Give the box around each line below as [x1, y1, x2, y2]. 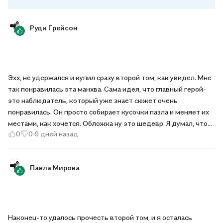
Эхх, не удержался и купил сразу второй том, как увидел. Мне [8, 73, 212, 82]
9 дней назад [35, 129, 78, 138]
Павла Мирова [30, 163, 80, 172]
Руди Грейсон [30, 23, 78, 32]
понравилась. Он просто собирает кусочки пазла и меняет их [8, 108, 209, 116]
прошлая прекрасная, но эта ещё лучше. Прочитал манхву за [8, 130, 207, 139]
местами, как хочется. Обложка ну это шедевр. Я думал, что [8, 119, 208, 127]
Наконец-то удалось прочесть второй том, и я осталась [8, 213, 192, 222]
